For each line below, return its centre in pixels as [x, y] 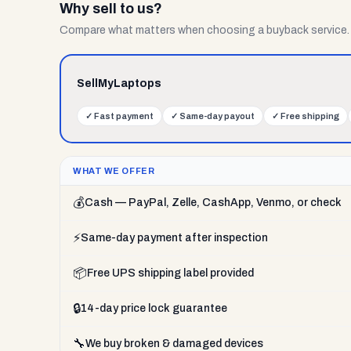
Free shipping [310, 116]
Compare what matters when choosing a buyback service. [204, 30]
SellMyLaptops [119, 83]
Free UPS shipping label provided [170, 273]
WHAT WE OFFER [114, 171]
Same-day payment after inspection [174, 238]
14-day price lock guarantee [154, 308]
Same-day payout [217, 116]
